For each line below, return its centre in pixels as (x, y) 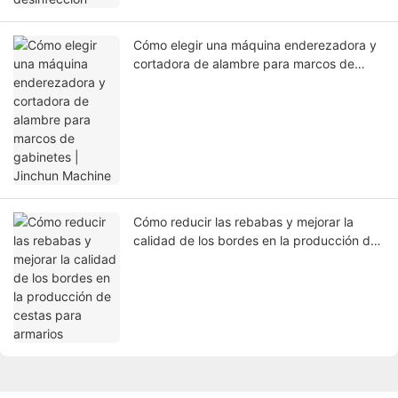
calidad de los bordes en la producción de (255, 241)
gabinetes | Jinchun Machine (217, 83)
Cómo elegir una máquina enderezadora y (255, 45)
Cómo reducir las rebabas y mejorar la (243, 222)
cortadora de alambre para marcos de (244, 64)
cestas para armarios (194, 259)
